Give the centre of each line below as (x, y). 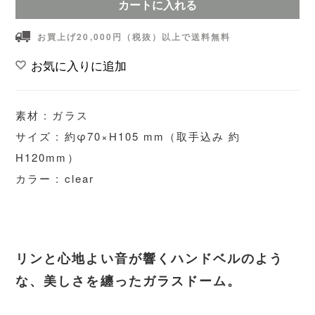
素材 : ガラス (52, 115)
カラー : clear (55, 178)
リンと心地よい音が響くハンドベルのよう (149, 258)
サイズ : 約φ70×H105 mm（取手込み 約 (128, 136)
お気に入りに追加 (79, 65)
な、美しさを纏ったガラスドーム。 (128, 280)
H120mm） (47, 157)
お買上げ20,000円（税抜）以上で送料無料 (134, 36)
